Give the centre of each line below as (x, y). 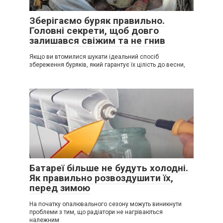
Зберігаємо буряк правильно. (97, 20)
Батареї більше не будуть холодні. (109, 168)
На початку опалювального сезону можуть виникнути (106, 204)
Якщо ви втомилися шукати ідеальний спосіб (94, 56)
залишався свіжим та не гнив (97, 40)
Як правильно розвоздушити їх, (101, 178)
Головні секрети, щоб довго (94, 30)
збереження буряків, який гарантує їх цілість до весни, (107, 64)
